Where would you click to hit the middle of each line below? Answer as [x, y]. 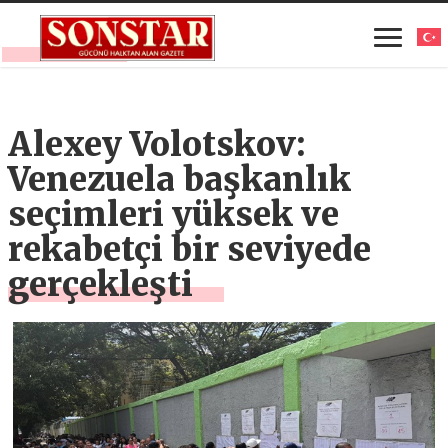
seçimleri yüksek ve [174, 214]
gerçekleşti [101, 284]
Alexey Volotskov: [157, 144]
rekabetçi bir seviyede [190, 249]
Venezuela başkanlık [180, 179]
